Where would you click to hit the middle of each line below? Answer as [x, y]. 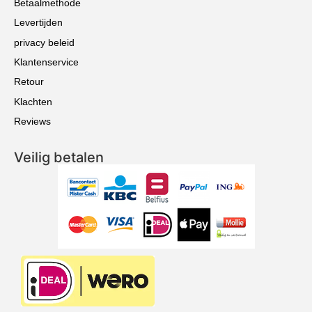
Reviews [32, 122]
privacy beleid [44, 42]
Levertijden [38, 23]
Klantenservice [46, 62]
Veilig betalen [59, 157]
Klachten [33, 101]
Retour [29, 82]
